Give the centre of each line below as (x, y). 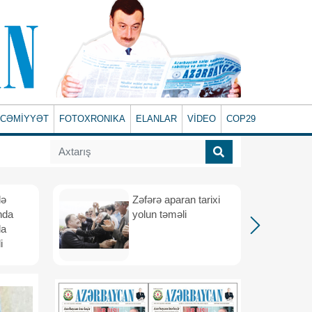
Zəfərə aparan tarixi (176, 200)
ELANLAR (157, 119)
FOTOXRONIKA (93, 119)
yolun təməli (159, 214)
